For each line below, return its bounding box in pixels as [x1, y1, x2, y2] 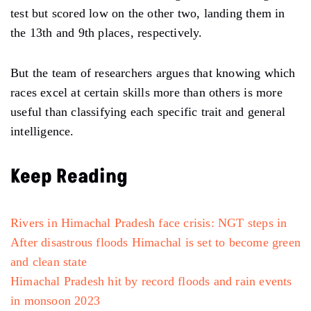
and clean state [10, 254, 87, 269]
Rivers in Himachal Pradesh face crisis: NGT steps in [10, 215, 287, 230]
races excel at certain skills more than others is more [10, 85, 283, 99]
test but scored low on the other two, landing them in [10, 6, 285, 20]
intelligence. [10, 124, 74, 138]
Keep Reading [10, 162, 128, 190]
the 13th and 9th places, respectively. [10, 25, 203, 40]
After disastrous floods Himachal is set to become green [10, 235, 301, 249]
